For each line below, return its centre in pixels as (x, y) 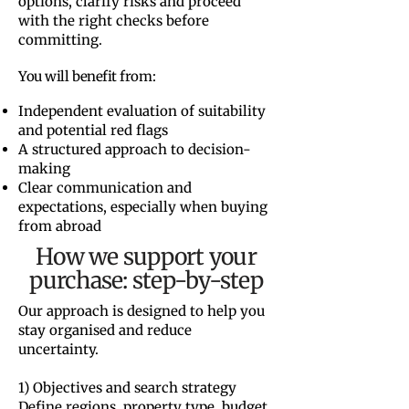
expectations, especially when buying (143, 207)
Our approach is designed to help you (142, 311)
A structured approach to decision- (135, 149)
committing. (60, 40)
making (44, 168)
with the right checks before (114, 21)
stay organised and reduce (105, 330)
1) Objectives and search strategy (127, 388)
